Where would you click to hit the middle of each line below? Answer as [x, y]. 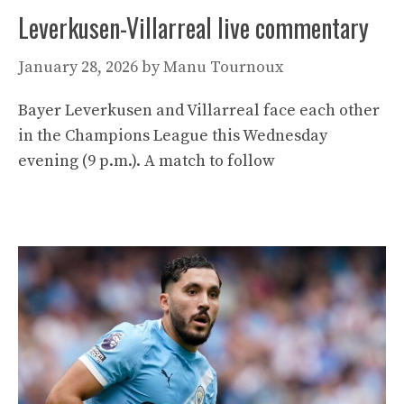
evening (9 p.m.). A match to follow [147, 161]
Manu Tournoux [223, 67]
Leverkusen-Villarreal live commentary [193, 28]
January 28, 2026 [78, 67]
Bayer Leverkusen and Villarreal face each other [199, 110]
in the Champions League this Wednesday [173, 136]
